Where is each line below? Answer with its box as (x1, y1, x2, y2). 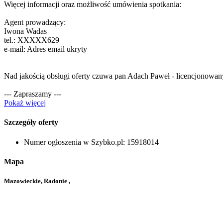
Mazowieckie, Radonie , (4, 177, 70, 185)
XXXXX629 (17, 36, 59, 45)
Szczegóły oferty (4, 118, 58, 127)
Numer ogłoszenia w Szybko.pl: (24, 137, 125, 146)
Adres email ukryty (27, 45, 87, 54)
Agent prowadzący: (4, 18, 66, 27)
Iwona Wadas (4, 27, 47, 36)
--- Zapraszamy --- (4, 90, 61, 99)
